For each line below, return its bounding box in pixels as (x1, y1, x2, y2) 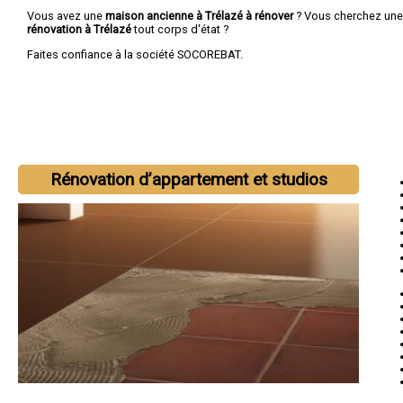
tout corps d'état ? (134, 22, 228, 36)
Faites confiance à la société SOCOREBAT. (27, 47, 243, 61)
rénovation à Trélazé (27, 22, 134, 36)
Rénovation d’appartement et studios (49, 169, 327, 190)
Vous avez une (27, 8, 105, 22)
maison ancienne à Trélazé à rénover (105, 8, 293, 22)
